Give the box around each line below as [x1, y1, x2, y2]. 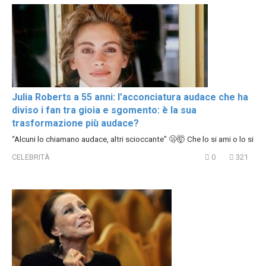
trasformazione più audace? [12, 118, 139, 129]
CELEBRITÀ [12, 152, 50, 161]
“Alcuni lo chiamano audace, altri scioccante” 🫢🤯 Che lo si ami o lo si [12, 134, 254, 144]
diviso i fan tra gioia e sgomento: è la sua [12, 104, 197, 116]
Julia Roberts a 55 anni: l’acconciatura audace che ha [12, 91, 248, 103]
